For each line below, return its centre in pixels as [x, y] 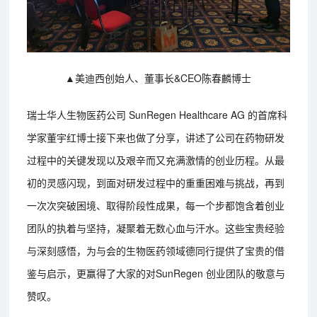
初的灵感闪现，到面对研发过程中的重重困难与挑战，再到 [156, 182]
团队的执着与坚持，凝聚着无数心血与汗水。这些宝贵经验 [156, 227]
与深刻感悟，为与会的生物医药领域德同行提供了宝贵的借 [156, 250]
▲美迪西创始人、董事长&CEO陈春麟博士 [158, 77]
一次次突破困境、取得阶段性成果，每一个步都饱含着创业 [156, 205]
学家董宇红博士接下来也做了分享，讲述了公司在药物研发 [156, 137]
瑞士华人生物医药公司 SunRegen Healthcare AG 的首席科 [157, 114]
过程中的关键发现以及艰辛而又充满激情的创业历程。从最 [156, 160]
